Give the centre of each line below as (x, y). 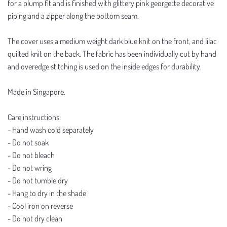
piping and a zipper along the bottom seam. (73, 15)
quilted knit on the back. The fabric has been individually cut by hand (112, 53)
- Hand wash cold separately (51, 129)
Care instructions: (34, 117)
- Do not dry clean (35, 218)
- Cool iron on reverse (40, 205)
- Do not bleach (31, 155)
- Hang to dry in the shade (47, 193)
